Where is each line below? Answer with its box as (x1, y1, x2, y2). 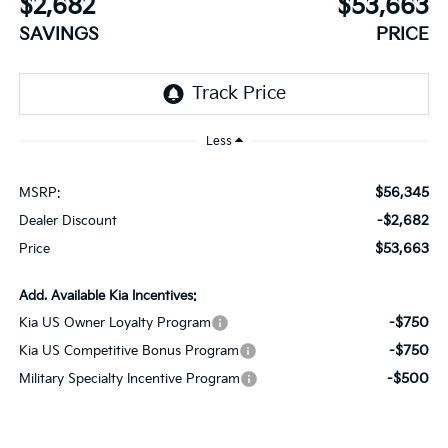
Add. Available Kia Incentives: (18, 288, 197, 305)
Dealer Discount (18, 213, 117, 230)
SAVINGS (18, 23, 99, 45)
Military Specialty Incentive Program (18, 371, 240, 388)
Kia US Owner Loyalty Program (18, 315, 211, 332)
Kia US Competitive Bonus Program (18, 343, 239, 360)
